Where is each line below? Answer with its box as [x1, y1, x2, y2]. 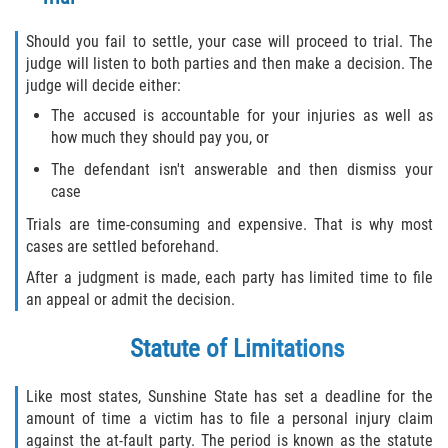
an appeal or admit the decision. [26, 289, 236, 309]
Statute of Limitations [129, 333, 344, 363]
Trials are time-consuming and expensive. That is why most [26, 215, 433, 235]
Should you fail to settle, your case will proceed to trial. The [26, 32, 433, 52]
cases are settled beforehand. [26, 237, 220, 257]
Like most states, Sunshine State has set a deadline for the [26, 386, 433, 406]
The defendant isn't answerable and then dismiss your [51, 160, 433, 180]
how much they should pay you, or [51, 128, 270, 148]
